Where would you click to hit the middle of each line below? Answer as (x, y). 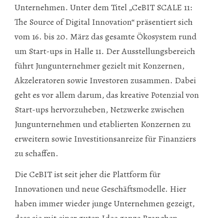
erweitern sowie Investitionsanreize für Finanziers (105, 139)
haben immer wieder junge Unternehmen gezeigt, (105, 203)
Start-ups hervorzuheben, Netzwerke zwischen (100, 109)
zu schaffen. (36, 153)
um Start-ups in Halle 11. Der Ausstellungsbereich (105, 51)
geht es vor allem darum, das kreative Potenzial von (107, 95)
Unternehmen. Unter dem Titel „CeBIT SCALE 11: (103, 7)
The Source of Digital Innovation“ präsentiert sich (104, 22)
